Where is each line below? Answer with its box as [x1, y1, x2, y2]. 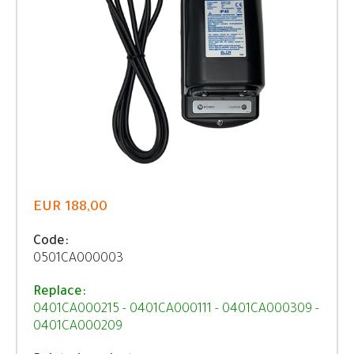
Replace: [33, 285, 86, 299]
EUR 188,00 [33, 200, 107, 216]
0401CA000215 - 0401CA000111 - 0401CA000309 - [33, 303, 319, 317]
